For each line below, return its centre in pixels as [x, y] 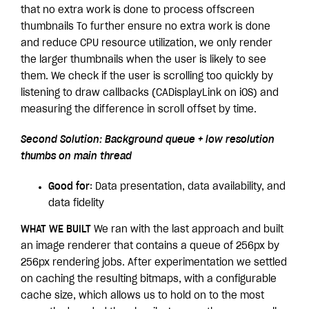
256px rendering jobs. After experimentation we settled [154, 262]
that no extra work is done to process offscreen [138, 10]
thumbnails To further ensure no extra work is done [146, 27]
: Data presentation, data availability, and [188, 187]
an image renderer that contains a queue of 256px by [150, 246]
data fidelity [76, 203]
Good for [69, 187]
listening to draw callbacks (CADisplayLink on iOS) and [150, 93]
